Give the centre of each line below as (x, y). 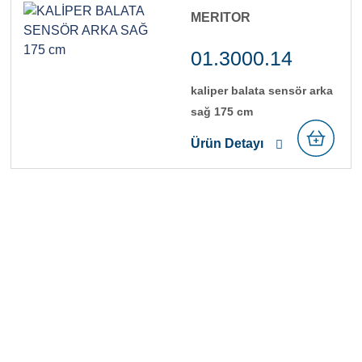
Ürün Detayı (227, 143)
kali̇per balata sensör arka (262, 90)
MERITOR (221, 17)
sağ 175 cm (222, 111)
